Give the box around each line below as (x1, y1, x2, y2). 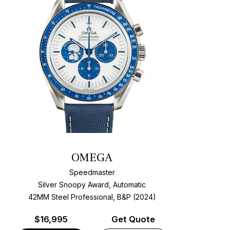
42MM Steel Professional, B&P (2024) (28, 192, 156, 201)
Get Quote (111, 214, 155, 225)
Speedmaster (69, 167, 115, 177)
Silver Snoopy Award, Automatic (38, 180, 146, 189)
